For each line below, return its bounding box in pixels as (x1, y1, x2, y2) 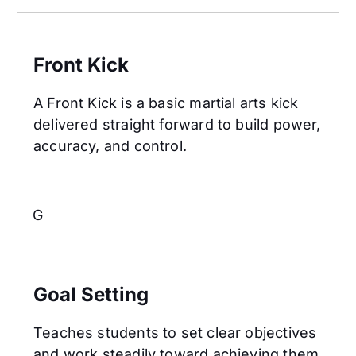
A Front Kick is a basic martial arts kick (33, 95, 299, 112)
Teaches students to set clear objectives (33, 324, 317, 342)
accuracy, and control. (33, 137, 187, 155)
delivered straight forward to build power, (33, 116, 321, 133)
